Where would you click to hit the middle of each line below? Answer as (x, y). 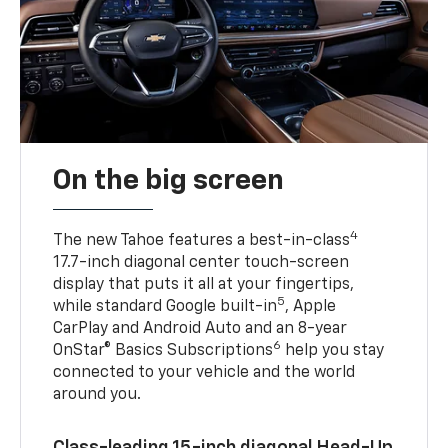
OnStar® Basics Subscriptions (163, 351)
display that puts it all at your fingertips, (204, 285)
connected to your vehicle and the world (204, 373)
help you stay (333, 351)
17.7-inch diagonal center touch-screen (201, 263)
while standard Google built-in (165, 307)
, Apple (311, 307)
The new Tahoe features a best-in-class (202, 241)
